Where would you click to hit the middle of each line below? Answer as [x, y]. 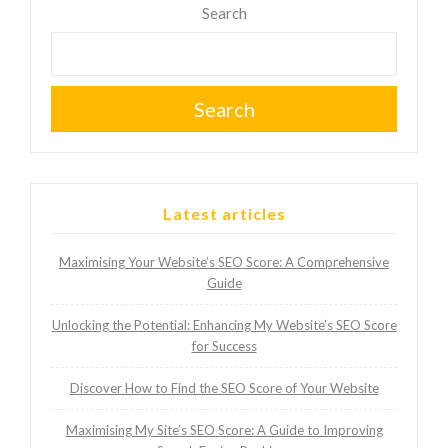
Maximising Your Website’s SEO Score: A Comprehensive [224, 262]
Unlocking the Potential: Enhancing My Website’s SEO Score [224, 325]
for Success [224, 346]
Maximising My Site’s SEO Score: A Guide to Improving [224, 430]
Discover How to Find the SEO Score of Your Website [224, 388]
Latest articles [224, 214]
